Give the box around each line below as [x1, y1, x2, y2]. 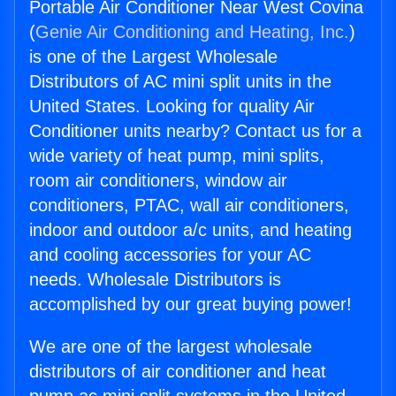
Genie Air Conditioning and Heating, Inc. [35, 22, 349, 42]
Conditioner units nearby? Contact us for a [29, 121, 362, 141]
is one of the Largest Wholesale [29, 47, 278, 67]
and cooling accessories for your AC [29, 245, 311, 265]
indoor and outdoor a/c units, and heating [29, 220, 352, 240]
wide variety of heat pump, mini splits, [29, 146, 324, 166]
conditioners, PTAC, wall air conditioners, [29, 195, 349, 216]
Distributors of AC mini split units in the [29, 72, 331, 92]
